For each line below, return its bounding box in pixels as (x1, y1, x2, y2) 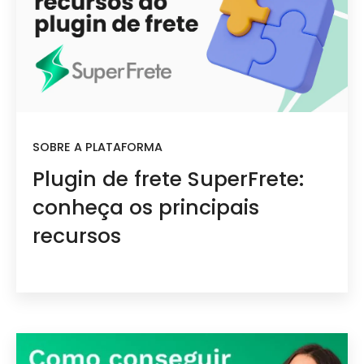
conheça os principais (32, 193, 259, 223)
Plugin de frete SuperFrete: (32, 165, 304, 194)
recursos (32, 222, 121, 251)
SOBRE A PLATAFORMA (32, 138, 162, 155)
